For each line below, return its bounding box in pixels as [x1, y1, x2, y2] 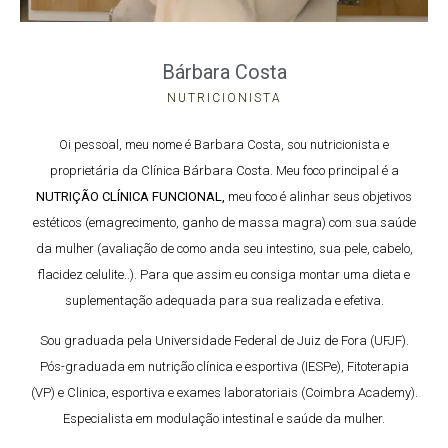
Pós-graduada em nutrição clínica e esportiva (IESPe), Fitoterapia [39, 359, 409, 375]
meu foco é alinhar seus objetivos [228, 188, 412, 204]
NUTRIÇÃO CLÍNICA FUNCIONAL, [36, 188, 228, 204]
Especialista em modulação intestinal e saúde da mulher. [63, 411, 385, 427]
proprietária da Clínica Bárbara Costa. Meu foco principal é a [49, 162, 399, 178]
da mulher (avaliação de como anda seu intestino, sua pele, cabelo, [35, 240, 413, 256]
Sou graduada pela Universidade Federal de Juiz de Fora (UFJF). [39, 333, 409, 349]
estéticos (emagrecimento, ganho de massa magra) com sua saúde [32, 214, 416, 230]
